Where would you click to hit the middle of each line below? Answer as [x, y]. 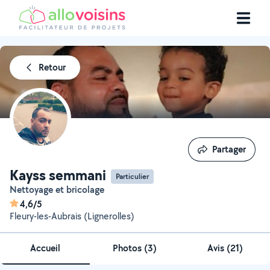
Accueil [45, 248]
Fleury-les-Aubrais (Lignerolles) [72, 216]
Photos [129, 248]
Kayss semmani [58, 175]
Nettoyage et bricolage [61, 190]
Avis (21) [225, 248]
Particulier [132, 176]
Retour [52, 67]
